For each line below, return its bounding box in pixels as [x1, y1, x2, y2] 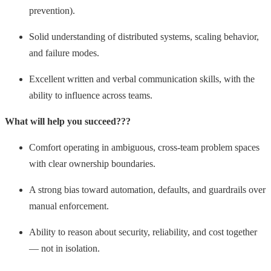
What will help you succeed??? [5, 116, 131, 126]
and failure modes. [29, 47, 99, 58]
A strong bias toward [29, 184, 108, 195]
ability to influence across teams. [29, 90, 152, 100]
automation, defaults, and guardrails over [111, 184, 266, 195]
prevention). [29, 5, 75, 16]
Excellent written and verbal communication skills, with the [29, 73, 255, 84]
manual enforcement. [29, 200, 109, 211]
